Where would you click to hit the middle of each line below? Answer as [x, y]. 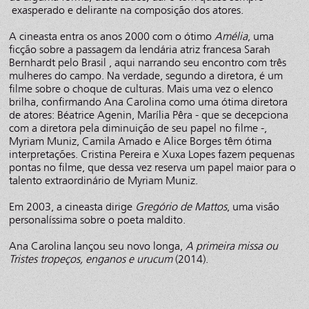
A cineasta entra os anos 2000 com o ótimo [112, 37]
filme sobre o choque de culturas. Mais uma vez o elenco [141, 89]
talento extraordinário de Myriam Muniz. [105, 181]
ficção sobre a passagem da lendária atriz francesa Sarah [140, 50]
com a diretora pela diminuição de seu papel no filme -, [138, 128]
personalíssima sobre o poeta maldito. [98, 220]
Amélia [231, 37]
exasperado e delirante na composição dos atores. [128, 10]
